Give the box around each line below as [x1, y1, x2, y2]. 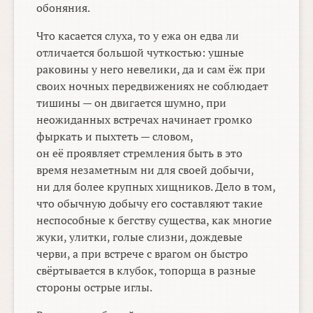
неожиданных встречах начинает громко [36, 112, 253, 128]
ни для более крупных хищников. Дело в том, [36, 179, 276, 195]
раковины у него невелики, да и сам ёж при [36, 61, 266, 78]
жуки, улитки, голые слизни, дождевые [36, 229, 243, 245]
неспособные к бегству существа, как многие [36, 212, 272, 228]
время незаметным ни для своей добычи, [36, 162, 254, 178]
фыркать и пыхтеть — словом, [36, 129, 194, 145]
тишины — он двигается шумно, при [36, 95, 227, 111]
